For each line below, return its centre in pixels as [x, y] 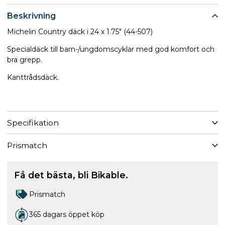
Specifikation [33, 123]
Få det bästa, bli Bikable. [71, 175]
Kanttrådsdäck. [34, 77]
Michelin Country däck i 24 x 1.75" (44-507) [80, 32]
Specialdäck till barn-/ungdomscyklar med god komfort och [111, 49]
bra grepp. [26, 60]
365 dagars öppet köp [67, 214]
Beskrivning [31, 16]
